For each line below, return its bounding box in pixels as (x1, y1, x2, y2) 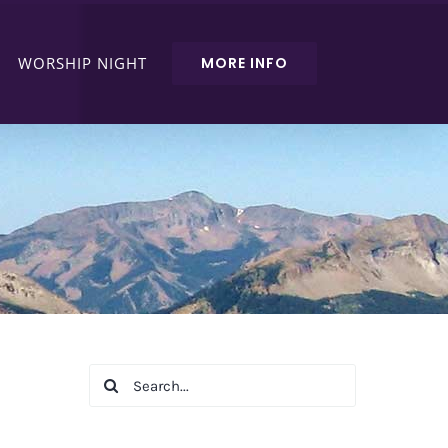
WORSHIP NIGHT (18, 53, 148, 73)
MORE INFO (201, 53, 289, 73)
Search (88, 367, 146, 389)
